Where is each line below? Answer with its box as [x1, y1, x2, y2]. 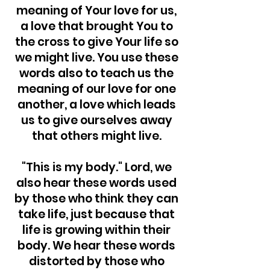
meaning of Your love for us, [16, 2, 177, 19]
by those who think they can [14, 190, 178, 207]
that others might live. [31, 128, 162, 144]
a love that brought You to [20, 18, 173, 34]
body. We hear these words [17, 237, 175, 254]
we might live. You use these [14, 49, 178, 66]
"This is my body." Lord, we [21, 159, 172, 175]
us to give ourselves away [20, 112, 172, 128]
